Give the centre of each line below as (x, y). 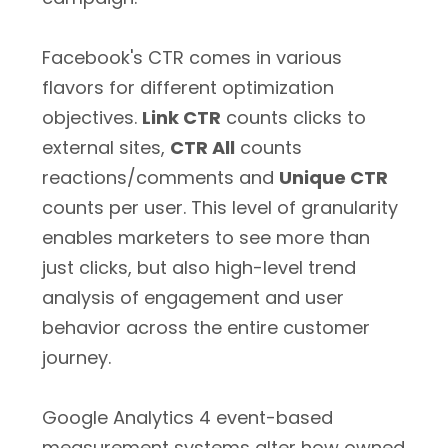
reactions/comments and (160, 177)
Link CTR (181, 117)
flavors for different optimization (188, 87)
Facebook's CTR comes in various (192, 57)
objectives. (92, 117)
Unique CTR (333, 177)
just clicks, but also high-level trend (199, 267)
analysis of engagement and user (193, 297)
